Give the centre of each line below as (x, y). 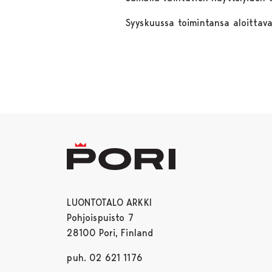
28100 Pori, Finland (110, 233)
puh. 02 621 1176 (105, 257)
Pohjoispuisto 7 (100, 217)
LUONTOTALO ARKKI (109, 202)
